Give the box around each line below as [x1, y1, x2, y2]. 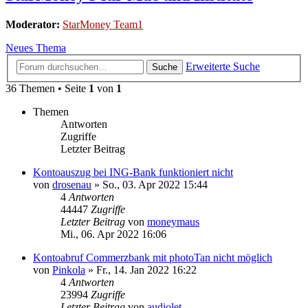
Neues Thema [5, 42, 66, 54]
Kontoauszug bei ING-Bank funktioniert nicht [33, 166, 233, 178]
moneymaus [147, 215, 199, 228]
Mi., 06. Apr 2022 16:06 [60, 228, 166, 240]
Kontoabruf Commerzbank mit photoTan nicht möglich [33, 251, 272, 263]
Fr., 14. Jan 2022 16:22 [96, 263, 197, 276]
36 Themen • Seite [5, 82, 89, 94]
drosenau [52, 178, 91, 190]
